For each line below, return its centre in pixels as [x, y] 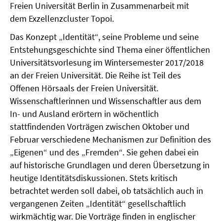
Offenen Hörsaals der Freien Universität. [84, 88]
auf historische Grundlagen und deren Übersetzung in [110, 165]
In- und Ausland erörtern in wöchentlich [84, 114]
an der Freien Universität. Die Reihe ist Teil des [95, 75]
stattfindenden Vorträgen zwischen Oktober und [100, 127]
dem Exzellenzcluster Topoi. [62, 18]
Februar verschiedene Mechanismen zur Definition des [110, 139]
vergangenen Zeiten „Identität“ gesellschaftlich [98, 203]
